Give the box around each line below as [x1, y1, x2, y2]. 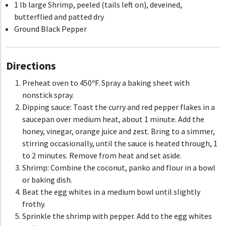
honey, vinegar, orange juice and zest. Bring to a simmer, [22, 126, 215, 137]
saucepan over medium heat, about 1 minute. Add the [22, 114, 204, 125]
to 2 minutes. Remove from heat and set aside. [22, 150, 182, 161]
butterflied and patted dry [14, 12, 104, 22]
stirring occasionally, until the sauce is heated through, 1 [22, 138, 217, 149]
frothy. [22, 199, 45, 209]
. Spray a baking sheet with [98, 78, 190, 88]
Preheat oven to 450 [22, 78, 92, 88]
